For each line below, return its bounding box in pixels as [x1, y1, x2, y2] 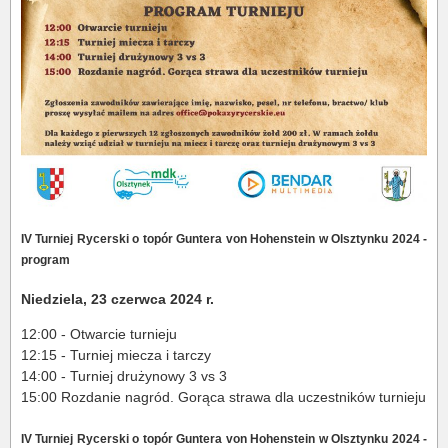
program [21, 252, 70, 266]
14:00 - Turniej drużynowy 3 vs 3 [21, 368, 227, 385]
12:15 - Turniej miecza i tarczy [21, 347, 211, 364]
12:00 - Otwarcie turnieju [21, 326, 177, 343]
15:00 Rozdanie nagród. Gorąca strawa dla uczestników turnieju [21, 389, 426, 406]
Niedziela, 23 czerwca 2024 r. [21, 291, 214, 308]
